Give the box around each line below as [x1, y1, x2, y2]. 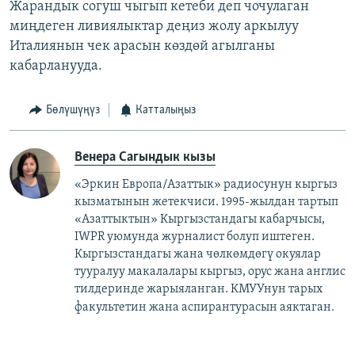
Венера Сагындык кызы [74, 149, 216, 165]
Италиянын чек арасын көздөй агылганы [10, 39, 275, 55]
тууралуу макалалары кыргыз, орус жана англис [74, 265, 345, 278]
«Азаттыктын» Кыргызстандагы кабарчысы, [74, 212, 325, 226]
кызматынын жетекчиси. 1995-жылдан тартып [74, 195, 338, 208]
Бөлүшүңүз [45, 104, 100, 117]
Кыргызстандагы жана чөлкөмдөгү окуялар [74, 247, 321, 261]
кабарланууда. [10, 59, 102, 74]
